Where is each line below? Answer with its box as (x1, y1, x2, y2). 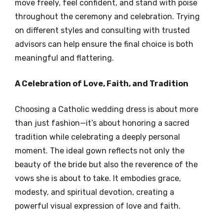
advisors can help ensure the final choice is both (15, 39, 193, 49)
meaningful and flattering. (15, 53, 114, 63)
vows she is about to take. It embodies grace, (15, 173, 181, 183)
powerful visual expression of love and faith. (15, 201, 181, 211)
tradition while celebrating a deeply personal (15, 132, 180, 142)
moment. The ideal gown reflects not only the (15, 146, 184, 155)
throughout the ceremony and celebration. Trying (15, 11, 200, 21)
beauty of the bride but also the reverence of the (15, 159, 198, 169)
